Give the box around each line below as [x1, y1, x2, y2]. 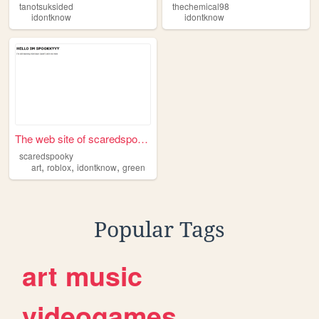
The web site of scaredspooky [137, 131, 149, 147]
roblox [47, 160, 71, 173]
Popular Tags [94, 216, 225, 242]
